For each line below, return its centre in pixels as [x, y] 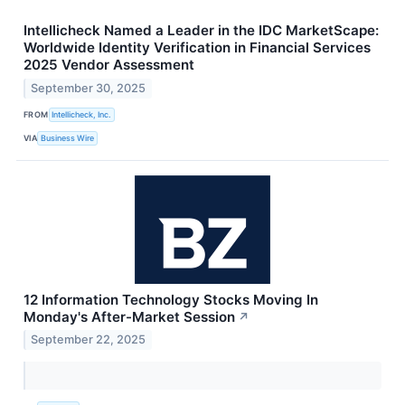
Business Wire [68, 138]
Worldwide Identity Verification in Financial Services [197, 47]
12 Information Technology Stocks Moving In [171, 299]
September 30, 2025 [89, 88]
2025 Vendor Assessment [109, 64]
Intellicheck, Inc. [82, 115]
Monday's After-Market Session [129, 316]
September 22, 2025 [89, 340]
